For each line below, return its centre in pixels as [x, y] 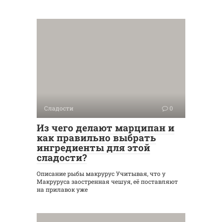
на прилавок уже [62, 189]
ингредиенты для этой [93, 147]
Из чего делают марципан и [106, 128]
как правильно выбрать [96, 138]
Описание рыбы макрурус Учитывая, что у [101, 173]
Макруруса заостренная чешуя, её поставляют [107, 181]
